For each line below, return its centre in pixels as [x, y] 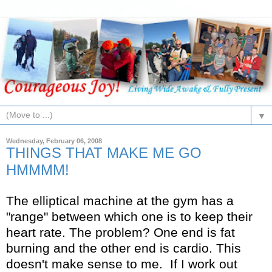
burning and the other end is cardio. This [124, 248]
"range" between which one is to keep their [129, 217]
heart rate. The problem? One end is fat [121, 233]
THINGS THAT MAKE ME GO [104, 153]
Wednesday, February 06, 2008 [54, 141]
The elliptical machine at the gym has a [120, 201]
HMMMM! [38, 170]
